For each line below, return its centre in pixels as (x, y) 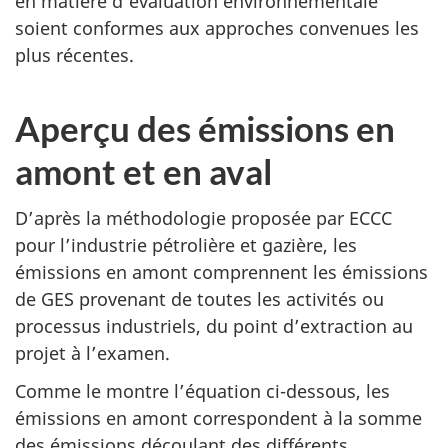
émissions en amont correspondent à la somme (218, 418)
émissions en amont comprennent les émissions (221, 271)
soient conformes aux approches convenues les (217, 28)
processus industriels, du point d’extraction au (214, 325)
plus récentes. (74, 55)
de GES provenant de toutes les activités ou (199, 298)
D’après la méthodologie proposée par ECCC (203, 217)
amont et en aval (143, 171)
